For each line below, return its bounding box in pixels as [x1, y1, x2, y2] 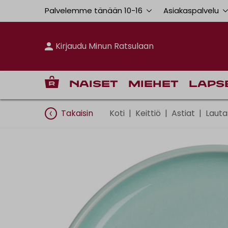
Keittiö [135, 107, 161, 119]
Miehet [128, 79, 179, 89]
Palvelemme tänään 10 [45, 5, 131, 16]
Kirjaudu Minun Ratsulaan [55, 40, 154, 52]
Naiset [69, 79, 118, 89]
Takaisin [61, 107, 93, 119]
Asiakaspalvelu [163, 5, 221, 16]
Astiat [172, 107, 195, 119]
